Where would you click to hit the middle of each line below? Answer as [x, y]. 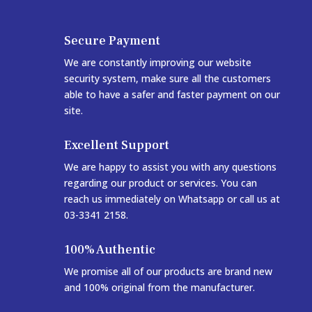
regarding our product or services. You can [160, 183]
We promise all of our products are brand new [168, 272]
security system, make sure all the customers [167, 79]
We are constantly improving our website [157, 63]
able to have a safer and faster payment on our [172, 95]
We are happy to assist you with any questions [170, 167]
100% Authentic [109, 250]
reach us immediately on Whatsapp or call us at [172, 199]
